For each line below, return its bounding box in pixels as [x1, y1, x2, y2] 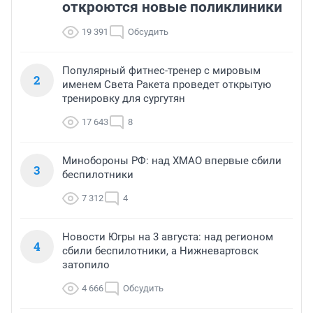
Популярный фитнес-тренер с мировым [62, 64, 261, 78]
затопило [62, 259, 110, 272]
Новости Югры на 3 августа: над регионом [62, 231, 273, 244]
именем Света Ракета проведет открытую [62, 78, 271, 92]
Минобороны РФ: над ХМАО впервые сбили [62, 154, 282, 168]
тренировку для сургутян [62, 92, 185, 105]
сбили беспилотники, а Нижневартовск [62, 245, 259, 258]
